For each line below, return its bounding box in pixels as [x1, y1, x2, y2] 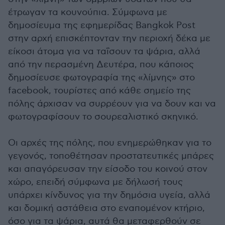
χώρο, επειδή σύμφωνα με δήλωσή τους [8, 177, 183, 187]
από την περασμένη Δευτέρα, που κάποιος [8, 59, 194, 70]
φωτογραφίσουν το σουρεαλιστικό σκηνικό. [8, 111, 198, 122]
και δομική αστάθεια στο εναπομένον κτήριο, [8, 203, 205, 213]
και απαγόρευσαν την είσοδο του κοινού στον [8, 164, 207, 174]
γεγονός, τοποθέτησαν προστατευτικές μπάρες [8, 151, 214, 161]
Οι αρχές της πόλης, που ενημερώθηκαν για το [8, 138, 211, 148]
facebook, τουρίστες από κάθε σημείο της [8, 85, 191, 96]
